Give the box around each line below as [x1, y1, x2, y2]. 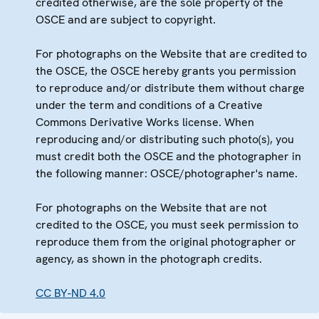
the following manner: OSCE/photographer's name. [36, 165, 298, 181]
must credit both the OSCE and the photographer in [36, 148, 301, 164]
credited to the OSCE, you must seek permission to [36, 216, 298, 232]
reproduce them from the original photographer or [36, 234, 296, 249]
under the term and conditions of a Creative [36, 97, 263, 113]
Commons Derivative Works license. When [36, 114, 254, 130]
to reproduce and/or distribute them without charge [36, 80, 305, 95]
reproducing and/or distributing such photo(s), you [36, 131, 294, 147]
